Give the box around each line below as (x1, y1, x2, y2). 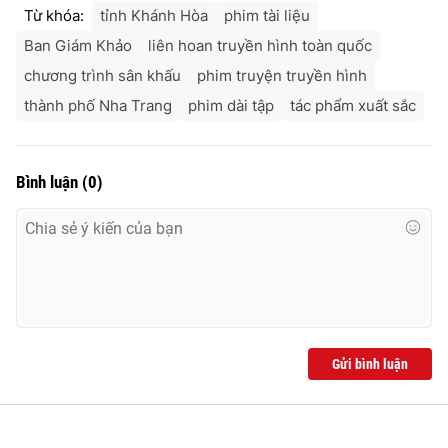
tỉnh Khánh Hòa (100, 5, 208, 25)
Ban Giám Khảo (24, 35, 132, 55)
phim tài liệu (224, 5, 310, 25)
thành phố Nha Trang (24, 95, 172, 115)
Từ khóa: (24, 5, 84, 25)
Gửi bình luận (332, 355, 408, 372)
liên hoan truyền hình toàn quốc (148, 35, 372, 55)
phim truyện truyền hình (197, 65, 367, 85)
